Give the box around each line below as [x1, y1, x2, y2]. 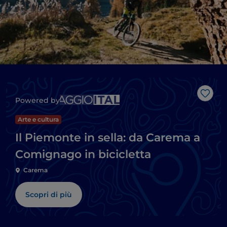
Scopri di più [25, 190, 72, 200]
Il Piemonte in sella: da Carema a [15, 131, 200, 145]
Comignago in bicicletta [15, 147, 151, 162]
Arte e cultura [18, 116, 59, 124]
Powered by [15, 96, 60, 105]
